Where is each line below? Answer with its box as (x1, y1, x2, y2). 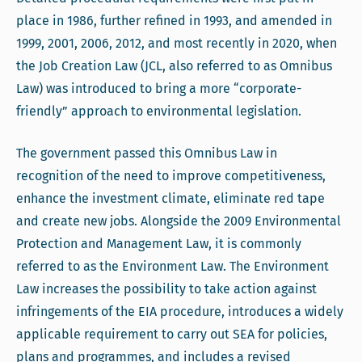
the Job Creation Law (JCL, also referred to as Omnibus (16, 58, 332, 74)
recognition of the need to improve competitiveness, (16, 168, 326, 183)
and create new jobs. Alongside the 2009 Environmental (16, 213, 341, 229)
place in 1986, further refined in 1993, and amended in (16, 13, 332, 28)
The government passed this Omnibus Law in (16, 145, 277, 161)
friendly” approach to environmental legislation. (16, 103, 301, 119)
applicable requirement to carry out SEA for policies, (16, 326, 327, 342)
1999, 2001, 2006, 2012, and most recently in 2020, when (16, 36, 337, 51)
